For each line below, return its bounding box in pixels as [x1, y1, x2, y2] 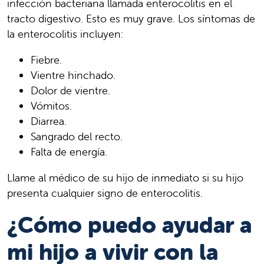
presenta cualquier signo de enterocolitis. [7, 186, 203, 200]
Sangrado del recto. [31, 129, 123, 143]
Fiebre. [31, 52, 62, 67]
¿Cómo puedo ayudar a [7, 210, 252, 239]
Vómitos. [31, 98, 72, 113]
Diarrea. [31, 114, 67, 128]
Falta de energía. [31, 144, 107, 159]
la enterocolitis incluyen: [7, 27, 123, 41]
